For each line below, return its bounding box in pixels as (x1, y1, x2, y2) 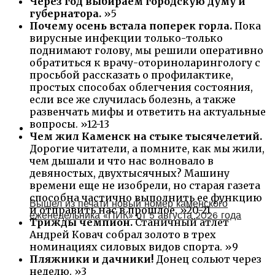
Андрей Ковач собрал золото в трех (29, 228, 216, 241)
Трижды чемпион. (29, 215, 133, 228)
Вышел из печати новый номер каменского (29, 197, 228, 209)
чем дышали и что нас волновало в (29, 154, 214, 167)
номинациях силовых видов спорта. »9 (29, 240, 238, 253)
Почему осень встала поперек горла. (29, 19, 232, 32)
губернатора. (29, 7, 104, 20)
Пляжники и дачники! (29, 252, 156, 265)
